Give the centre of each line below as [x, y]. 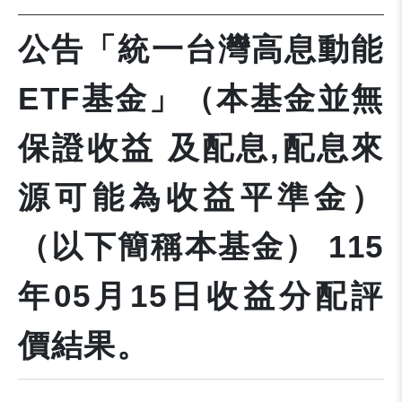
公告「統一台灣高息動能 [201, 49]
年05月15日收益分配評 [201, 296]
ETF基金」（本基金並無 [201, 98]
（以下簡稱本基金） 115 [201, 246]
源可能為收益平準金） [201, 197]
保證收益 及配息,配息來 [201, 148]
